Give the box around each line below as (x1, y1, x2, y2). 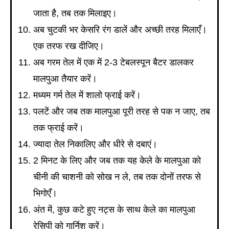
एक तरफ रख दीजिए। (33, 41, 104, 52)
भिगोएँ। (33, 188, 57, 199)
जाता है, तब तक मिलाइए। (33, 8, 117, 19)
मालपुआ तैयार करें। (33, 74, 97, 84)
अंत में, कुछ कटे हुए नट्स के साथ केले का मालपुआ (33, 204, 195, 215)
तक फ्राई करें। (33, 123, 84, 133)
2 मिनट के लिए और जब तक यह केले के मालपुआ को (33, 155, 201, 166)
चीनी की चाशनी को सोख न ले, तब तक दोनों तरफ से (33, 172, 201, 182)
